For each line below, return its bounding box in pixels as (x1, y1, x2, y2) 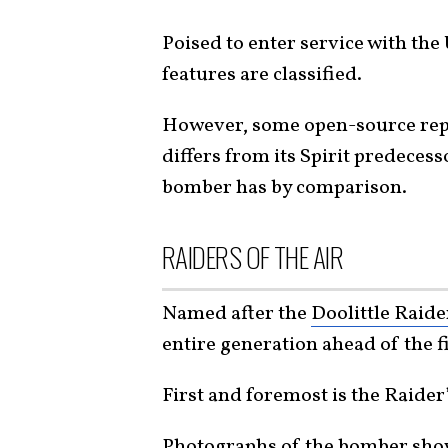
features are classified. (162, 60, 362, 89)
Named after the (162, 300, 311, 329)
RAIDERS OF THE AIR (162, 235, 344, 277)
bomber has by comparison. (162, 173, 407, 202)
